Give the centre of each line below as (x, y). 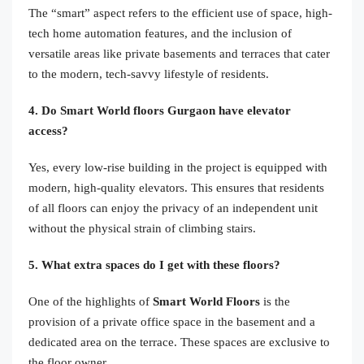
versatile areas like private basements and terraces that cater (179, 53)
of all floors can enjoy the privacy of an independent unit (173, 208)
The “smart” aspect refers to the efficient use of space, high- (180, 13)
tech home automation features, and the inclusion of (160, 33)
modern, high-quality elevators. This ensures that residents (176, 187)
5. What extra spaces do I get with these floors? (154, 264)
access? (48, 130)
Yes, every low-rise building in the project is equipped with (178, 167)
